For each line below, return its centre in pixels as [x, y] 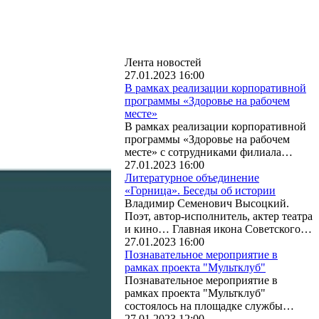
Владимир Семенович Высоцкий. [207, 203]
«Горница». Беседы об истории [200, 190]
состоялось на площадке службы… [209, 306]
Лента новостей [163, 62]
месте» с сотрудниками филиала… [209, 152]
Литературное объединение [192, 178]
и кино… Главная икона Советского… [218, 229]
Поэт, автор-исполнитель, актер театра [219, 216]
